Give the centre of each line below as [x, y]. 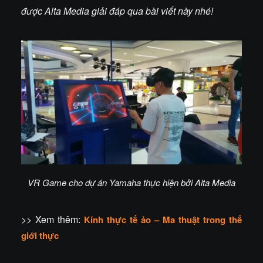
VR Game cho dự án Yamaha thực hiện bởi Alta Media [131, 183]
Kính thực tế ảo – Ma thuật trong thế [163, 220]
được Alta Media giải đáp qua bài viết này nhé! [117, 11]
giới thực [40, 236]
